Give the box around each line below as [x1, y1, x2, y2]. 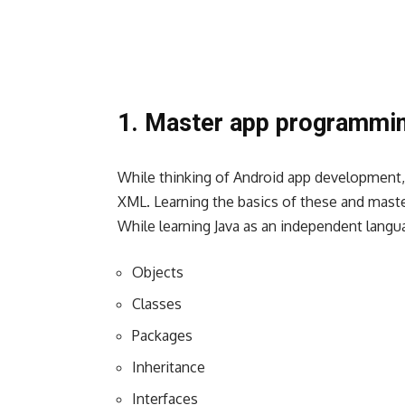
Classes [132, 295, 182, 314]
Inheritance [132, 358, 209, 377]
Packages [132, 326, 193, 345]
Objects [132, 263, 184, 282]
